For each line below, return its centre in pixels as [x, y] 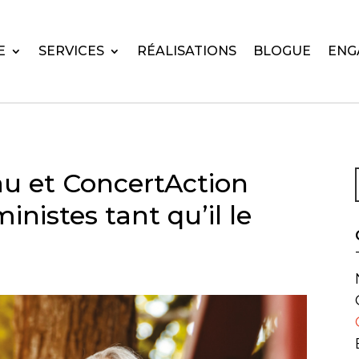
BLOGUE [282, 50]
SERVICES [71, 50]
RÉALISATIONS [186, 50]
